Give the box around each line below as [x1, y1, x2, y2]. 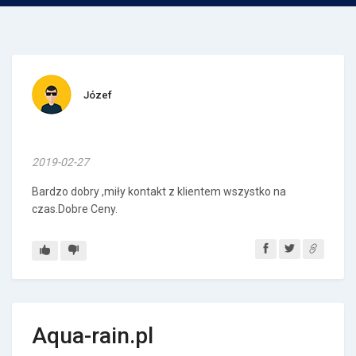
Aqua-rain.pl [32, 323, 153, 349]
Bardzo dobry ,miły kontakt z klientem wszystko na [32, 185, 286, 198]
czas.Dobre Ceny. [32, 203, 118, 215]
